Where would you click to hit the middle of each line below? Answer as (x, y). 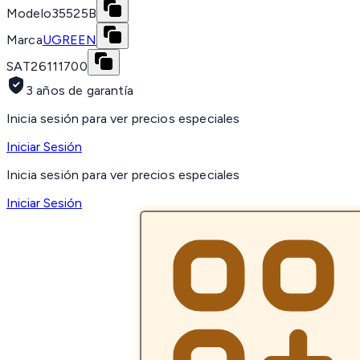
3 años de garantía (80, 91)
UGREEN (69, 40)
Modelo (29, 14)
